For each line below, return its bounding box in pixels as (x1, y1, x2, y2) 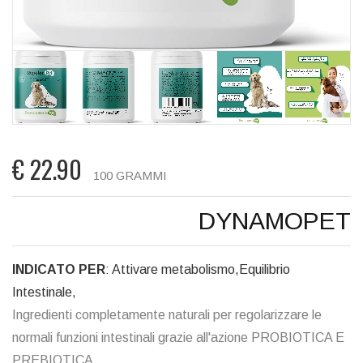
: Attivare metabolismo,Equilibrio (105, 263, 290, 277)
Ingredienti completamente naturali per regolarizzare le (12, 308, 322, 322)
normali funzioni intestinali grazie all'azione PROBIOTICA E (12, 331, 344, 345)
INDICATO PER (12, 263, 105, 277)
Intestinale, (12, 285, 76, 300)
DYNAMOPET (199, 207, 351, 235)
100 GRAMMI (93, 169, 167, 183)
